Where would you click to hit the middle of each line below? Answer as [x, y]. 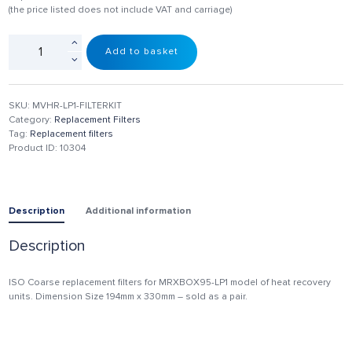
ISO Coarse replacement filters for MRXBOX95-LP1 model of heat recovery [170, 282]
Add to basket [141, 52]
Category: [32, 119]
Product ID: [35, 148]
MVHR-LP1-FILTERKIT [77, 105]
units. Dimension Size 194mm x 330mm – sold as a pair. [128, 296]
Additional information [139, 211]
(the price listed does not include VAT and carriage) [121, 10]
